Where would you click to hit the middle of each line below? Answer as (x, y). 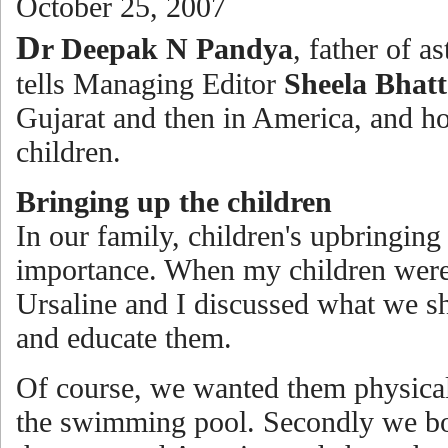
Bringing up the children (174, 201)
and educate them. (124, 337)
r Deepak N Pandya (167, 48)
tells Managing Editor (150, 83)
